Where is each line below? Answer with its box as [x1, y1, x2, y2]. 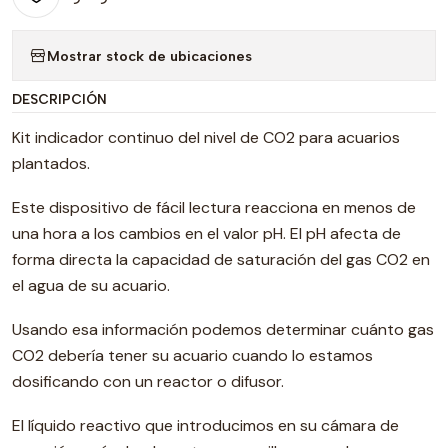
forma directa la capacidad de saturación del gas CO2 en [12, 249, 430, 271]
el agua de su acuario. [12, 275, 170, 297]
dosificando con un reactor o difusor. [12, 371, 284, 393]
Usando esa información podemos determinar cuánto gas [12, 319, 434, 341]
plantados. [12, 153, 90, 175]
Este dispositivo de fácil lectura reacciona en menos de [12, 197, 416, 219]
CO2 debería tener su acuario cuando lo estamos [12, 345, 373, 367]
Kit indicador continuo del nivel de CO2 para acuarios [12, 127, 400, 149]
